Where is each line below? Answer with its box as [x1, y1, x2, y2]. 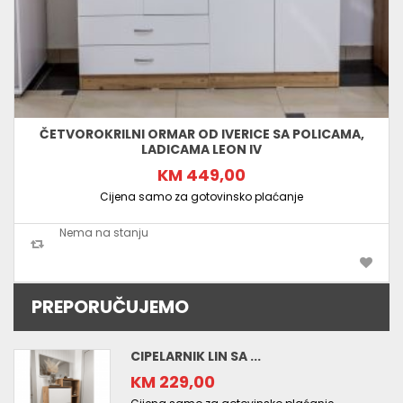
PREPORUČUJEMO [31, 294, 189, 320]
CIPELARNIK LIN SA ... [130, 347, 261, 366]
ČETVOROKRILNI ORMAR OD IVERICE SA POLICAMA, [39, 125, 364, 144]
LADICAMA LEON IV [141, 140, 262, 159]
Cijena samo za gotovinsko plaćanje [100, 189, 303, 205]
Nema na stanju [59, 225, 148, 241]
